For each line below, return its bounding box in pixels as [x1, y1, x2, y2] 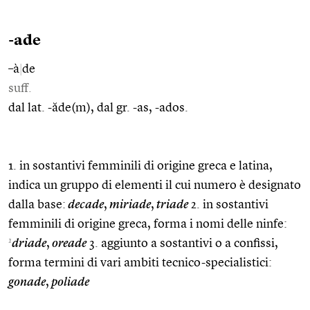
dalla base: [8, 198, 66, 211]
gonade [8, 275, 46, 289]
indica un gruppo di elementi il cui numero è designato [8, 179, 301, 192]
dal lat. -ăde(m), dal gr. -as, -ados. [8, 101, 188, 114]
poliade [49, 275, 89, 289]
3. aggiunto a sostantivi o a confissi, [86, 237, 278, 250]
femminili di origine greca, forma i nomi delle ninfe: [8, 217, 287, 230]
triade [154, 198, 188, 211]
